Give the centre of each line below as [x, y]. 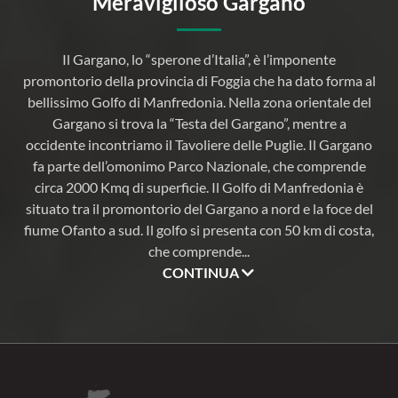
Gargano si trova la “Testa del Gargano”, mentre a [199, 123]
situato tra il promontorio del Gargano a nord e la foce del [199, 209]
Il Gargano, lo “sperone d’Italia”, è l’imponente [199, 60]
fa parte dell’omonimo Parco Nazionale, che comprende [199, 166]
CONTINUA [202, 273]
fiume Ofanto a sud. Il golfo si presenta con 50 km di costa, [199, 230]
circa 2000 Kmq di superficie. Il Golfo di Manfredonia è [199, 187]
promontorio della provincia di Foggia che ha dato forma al [199, 81]
